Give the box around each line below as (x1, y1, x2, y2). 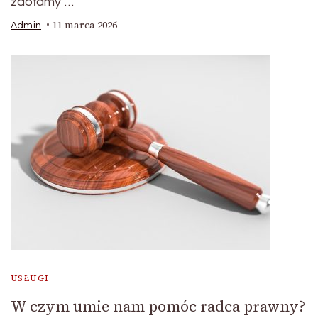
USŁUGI (11, 272, 50, 284)
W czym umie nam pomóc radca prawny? (11, 295, 305, 317)
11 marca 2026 (53, 18, 117, 32)
